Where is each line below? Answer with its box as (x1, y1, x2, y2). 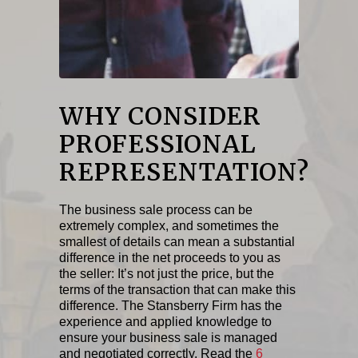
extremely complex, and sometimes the (59, 218, 279, 233)
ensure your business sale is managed (59, 330, 277, 344)
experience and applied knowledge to (59, 314, 272, 328)
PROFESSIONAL (59, 128, 257, 159)
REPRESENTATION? (59, 156, 309, 187)
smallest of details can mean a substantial (59, 234, 295, 249)
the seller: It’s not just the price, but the (59, 266, 274, 280)
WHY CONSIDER (59, 100, 261, 131)
